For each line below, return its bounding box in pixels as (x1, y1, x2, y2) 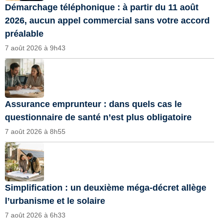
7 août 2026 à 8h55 (5, 127, 66, 135)
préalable (5, 28, 44, 39)
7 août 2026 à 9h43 (5, 44, 66, 52)
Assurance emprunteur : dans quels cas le (5, 99, 182, 109)
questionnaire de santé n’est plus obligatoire (5, 112, 192, 122)
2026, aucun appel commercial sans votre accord (5, 15, 210, 25)
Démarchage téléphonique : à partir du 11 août (5, 2, 198, 12)
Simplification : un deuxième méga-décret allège (5, 182, 206, 193)
